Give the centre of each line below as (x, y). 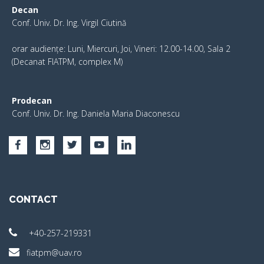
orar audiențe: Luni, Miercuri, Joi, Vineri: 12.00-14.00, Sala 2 (121, 49)
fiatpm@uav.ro (54, 253)
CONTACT (33, 200)
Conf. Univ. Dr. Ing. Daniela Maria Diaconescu (96, 114)
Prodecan (32, 101)
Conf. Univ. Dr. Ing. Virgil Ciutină (69, 23)
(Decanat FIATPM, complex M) (67, 62)
